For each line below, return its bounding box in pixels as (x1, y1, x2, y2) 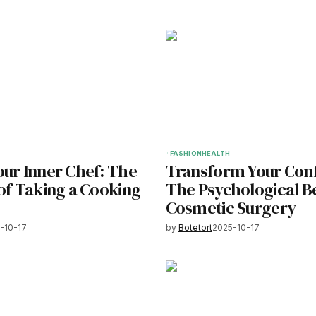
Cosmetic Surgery (165, 196, 296, 220)
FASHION (169, 150, 202, 158)
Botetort (178, 222, 212, 233)
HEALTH (201, 150, 231, 158)
